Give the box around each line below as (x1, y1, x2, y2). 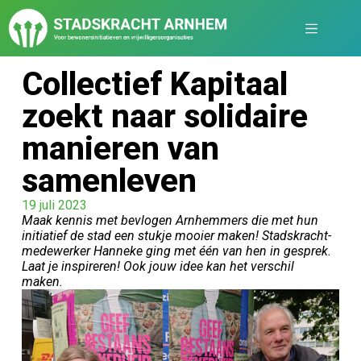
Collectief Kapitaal (21, 65, 288, 103)
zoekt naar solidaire (21, 98, 308, 135)
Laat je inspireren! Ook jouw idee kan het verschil (21, 259, 294, 274)
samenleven (21, 162, 197, 200)
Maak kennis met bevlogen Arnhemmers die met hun (21, 213, 318, 228)
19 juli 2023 (21, 197, 87, 213)
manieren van (21, 130, 219, 168)
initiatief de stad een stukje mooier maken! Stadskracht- (21, 228, 331, 243)
